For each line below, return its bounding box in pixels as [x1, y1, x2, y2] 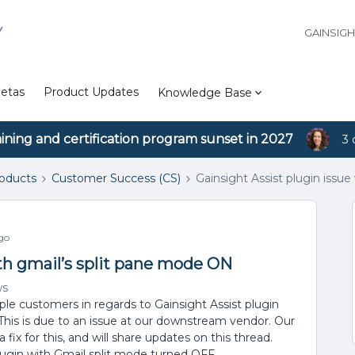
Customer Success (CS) [52, 171, 181, 185]
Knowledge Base [158, 85, 252, 100]
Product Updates [44, 85, 139, 99]
